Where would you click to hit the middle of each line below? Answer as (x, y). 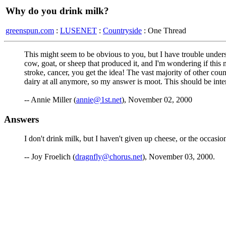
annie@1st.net (99, 100)
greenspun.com (30, 30)
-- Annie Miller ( (50, 100)
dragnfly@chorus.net (109, 157)
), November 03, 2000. (179, 157)
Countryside (122, 30)
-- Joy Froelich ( (50, 157)
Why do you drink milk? (57, 11)
